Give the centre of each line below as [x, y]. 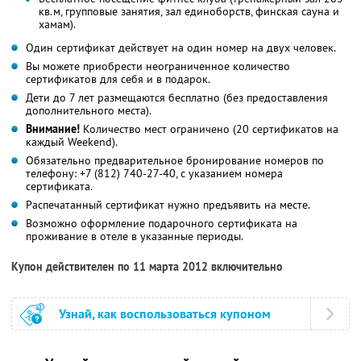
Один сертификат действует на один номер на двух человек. [181, 47]
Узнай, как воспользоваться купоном [165, 313]
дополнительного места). [89, 110]
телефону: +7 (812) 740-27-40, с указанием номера [154, 173]
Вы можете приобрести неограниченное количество [158, 66]
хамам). [57, 24]
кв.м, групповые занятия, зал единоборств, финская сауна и [189, 11]
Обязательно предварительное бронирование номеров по [175, 160]
